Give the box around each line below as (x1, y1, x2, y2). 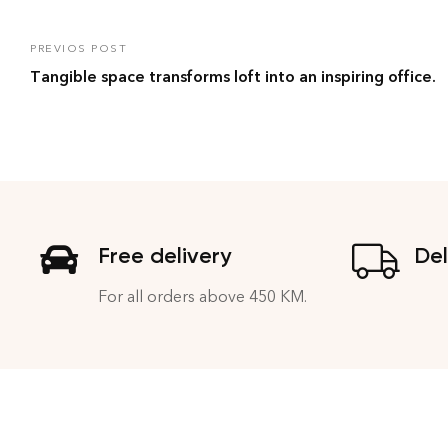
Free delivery (98, 241, 231, 269)
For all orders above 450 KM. (98, 286, 307, 306)
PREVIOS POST (30, 41, 127, 55)
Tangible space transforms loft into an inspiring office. (30, 66, 436, 86)
